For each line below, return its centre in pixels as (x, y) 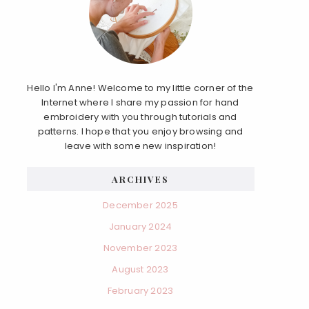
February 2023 (140, 291)
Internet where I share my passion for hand (140, 102)
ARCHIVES (140, 179)
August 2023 (140, 269)
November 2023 (140, 248)
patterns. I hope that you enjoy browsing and (140, 131)
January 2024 (140, 227)
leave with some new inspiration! (140, 146)
